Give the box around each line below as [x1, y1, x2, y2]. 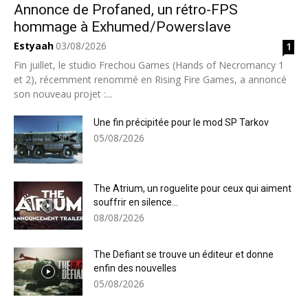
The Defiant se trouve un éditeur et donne [93, 249, 274, 261]
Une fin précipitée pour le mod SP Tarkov [93, 117, 269, 129]
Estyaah [14, 39, 54, 53]
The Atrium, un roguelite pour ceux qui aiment [93, 183, 291, 195]
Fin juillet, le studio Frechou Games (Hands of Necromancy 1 [14, 58, 284, 72]
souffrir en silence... [93, 197, 178, 208]
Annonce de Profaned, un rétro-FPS [14, 1, 238, 19]
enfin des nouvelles [93, 263, 177, 274]
